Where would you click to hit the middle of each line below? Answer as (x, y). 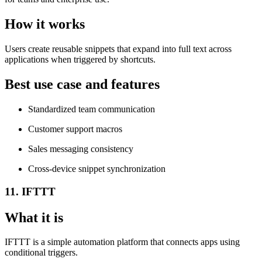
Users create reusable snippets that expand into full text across (118, 49)
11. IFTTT (30, 191)
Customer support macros (75, 129)
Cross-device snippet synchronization (97, 168)
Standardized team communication (92, 109)
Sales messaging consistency (81, 149)
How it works (45, 24)
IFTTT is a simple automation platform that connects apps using (122, 242)
